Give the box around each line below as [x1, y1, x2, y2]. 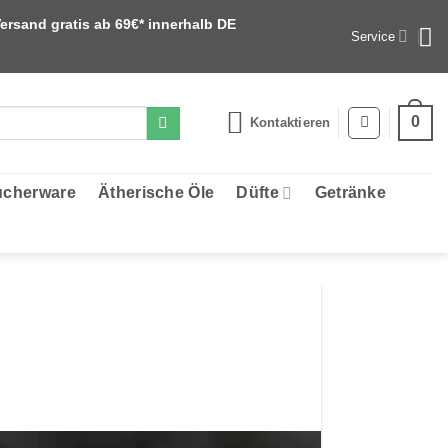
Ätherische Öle [97, 184, 215, 201]
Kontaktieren [249, 115, 331, 130]
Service [351, 28, 396, 44]
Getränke [314, 184, 387, 201]
